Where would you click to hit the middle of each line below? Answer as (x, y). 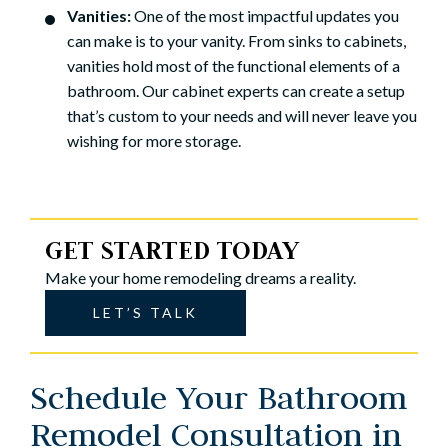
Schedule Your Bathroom (218, 398)
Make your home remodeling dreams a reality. (200, 278)
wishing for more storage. (154, 141)
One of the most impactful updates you (266, 16)
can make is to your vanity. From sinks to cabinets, (236, 41)
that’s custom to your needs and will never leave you (242, 116)
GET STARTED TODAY (172, 250)
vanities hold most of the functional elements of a (233, 66)
